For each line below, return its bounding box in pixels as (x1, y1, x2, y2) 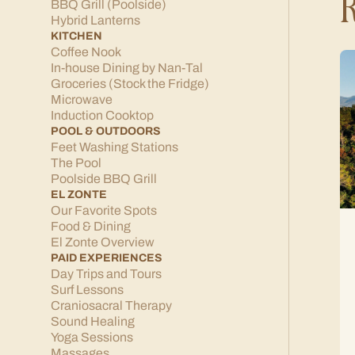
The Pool (51, 156, 101, 170)
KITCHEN (51, 30, 102, 42)
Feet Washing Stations (51, 140, 178, 154)
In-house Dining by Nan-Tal (51, 61, 203, 74)
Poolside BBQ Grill (51, 172, 157, 185)
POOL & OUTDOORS (51, 125, 161, 137)
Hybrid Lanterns (51, 13, 140, 27)
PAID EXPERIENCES (51, 252, 162, 264)
